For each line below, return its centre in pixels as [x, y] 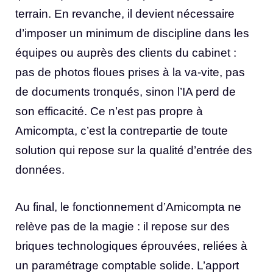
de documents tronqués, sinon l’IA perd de [126, 92]
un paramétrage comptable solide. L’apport [127, 265]
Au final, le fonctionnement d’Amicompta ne [128, 207]
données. [40, 170]
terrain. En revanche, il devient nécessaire [125, 14]
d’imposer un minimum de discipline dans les [132, 33]
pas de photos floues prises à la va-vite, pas [130, 72]
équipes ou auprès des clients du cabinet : [126, 53]
